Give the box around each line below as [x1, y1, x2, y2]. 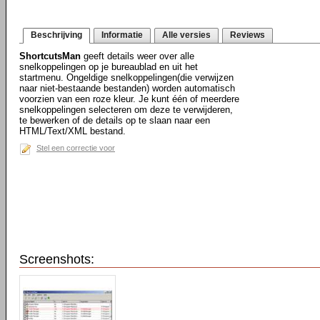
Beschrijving [31, 30, 82, 40]
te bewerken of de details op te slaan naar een [19, 115, 210, 126]
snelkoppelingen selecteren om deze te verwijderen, [19, 104, 233, 115]
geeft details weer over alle [81, 51, 194, 61]
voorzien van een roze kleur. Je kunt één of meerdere [19, 94, 239, 104]
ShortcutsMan [19, 51, 81, 61]
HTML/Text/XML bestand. [19, 126, 126, 136]
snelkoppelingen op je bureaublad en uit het [19, 61, 198, 72]
